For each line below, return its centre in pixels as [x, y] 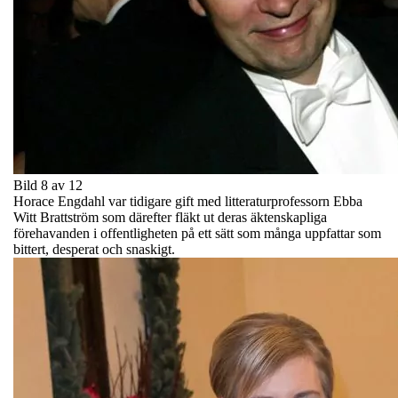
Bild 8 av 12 [48, 185]
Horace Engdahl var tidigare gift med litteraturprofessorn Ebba [188, 201]
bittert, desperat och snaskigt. [94, 249]
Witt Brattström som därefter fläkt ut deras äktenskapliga [170, 217]
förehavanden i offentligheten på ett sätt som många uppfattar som [197, 233]
